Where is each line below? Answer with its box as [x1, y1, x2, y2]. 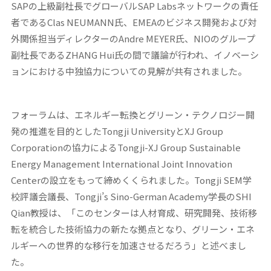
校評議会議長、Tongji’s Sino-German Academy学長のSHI [10, 189, 252, 203]
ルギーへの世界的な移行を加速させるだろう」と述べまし [10, 238, 246, 252]
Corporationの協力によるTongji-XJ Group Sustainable [10, 140, 241, 154]
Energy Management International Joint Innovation [10, 157, 232, 170]
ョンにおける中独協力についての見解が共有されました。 [10, 64, 247, 77]
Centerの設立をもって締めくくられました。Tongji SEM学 [10, 173, 252, 186]
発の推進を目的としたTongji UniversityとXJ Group [10, 124, 223, 137]
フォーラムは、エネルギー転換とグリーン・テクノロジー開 [10, 108, 255, 121]
